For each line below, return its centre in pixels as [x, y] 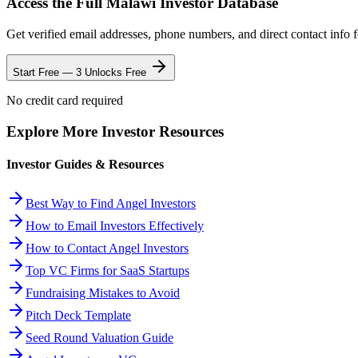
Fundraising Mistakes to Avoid [103, 293]
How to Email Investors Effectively [115, 226]
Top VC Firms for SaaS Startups [107, 271]
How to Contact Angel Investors [107, 249]
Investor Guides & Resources [85, 164]
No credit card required [65, 100]
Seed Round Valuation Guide [99, 338]
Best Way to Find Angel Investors [111, 204]
